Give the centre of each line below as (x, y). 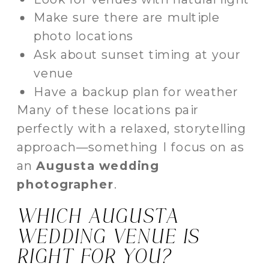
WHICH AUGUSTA (98, 216)
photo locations (83, 36)
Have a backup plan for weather (136, 91)
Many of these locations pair (107, 110)
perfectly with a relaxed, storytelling (132, 128)
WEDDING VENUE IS (108, 237)
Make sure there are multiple (127, 17)
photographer (65, 184)
